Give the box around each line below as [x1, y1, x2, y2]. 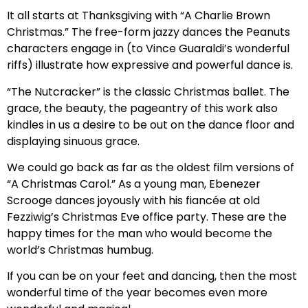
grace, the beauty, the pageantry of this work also [7, 100, 278, 116]
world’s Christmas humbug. [7, 242, 153, 258]
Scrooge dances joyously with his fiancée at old [7, 192, 260, 209]
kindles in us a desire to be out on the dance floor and [7, 116, 294, 133]
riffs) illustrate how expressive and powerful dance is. [7, 57, 293, 74]
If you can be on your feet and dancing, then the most [7, 268, 297, 285]
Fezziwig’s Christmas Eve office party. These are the [7, 209, 287, 225]
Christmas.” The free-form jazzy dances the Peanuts [7, 24, 290, 41]
